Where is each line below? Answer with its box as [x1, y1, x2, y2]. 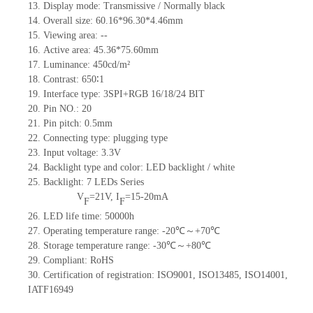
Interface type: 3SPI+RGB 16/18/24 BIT [43, 89, 205, 100]
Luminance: [43, 59, 93, 71]
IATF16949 [27, 284, 73, 296]
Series [119, 177, 144, 188]
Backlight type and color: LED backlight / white [43, 162, 235, 173]
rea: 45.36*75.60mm [75, 45, 159, 56]
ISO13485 [198, 270, 239, 281]
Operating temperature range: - [43, 226, 166, 237]
